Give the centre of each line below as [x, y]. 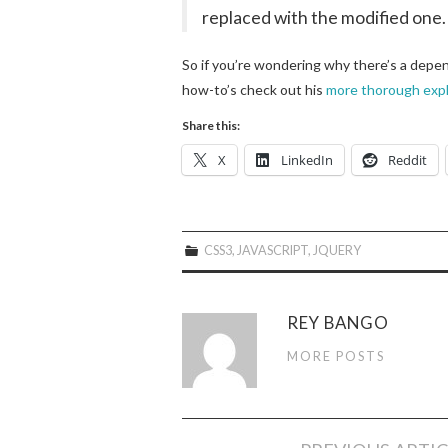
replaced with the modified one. [324, 17]
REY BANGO [338, 322]
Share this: [211, 125]
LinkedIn [307, 159]
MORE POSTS [336, 356]
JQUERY [337, 250]
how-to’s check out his [254, 89]
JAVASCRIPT [273, 250]
